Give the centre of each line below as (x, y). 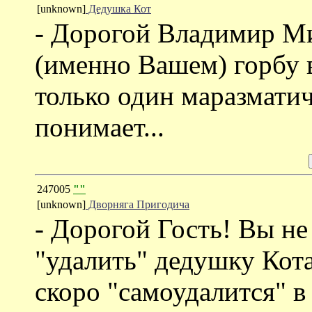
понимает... (100, 127)
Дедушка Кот (118, 8)
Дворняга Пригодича (138, 204)
